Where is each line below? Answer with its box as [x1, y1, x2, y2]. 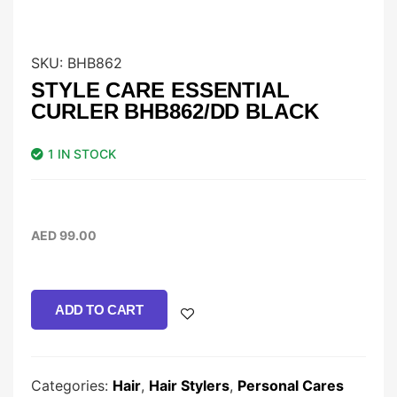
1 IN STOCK [48, 146, 116, 162]
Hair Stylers [149, 377, 230, 395]
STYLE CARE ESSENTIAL [31, 78, 290, 103]
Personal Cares [237, 377, 344, 395]
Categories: [31, 377, 113, 395]
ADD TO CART [55, 302, 144, 318]
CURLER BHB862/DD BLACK [31, 99, 319, 124]
